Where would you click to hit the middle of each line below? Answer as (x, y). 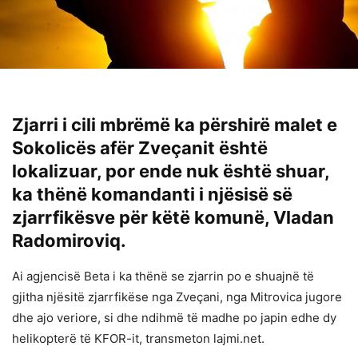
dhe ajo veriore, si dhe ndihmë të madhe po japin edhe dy (174, 317)
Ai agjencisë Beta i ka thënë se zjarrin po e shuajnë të (163, 276)
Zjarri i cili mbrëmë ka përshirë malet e (175, 124)
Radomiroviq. (69, 240)
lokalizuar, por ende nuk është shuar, (171, 171)
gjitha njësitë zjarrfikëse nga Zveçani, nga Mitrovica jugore (177, 296)
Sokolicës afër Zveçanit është (140, 147)
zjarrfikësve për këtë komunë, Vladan (173, 217)
